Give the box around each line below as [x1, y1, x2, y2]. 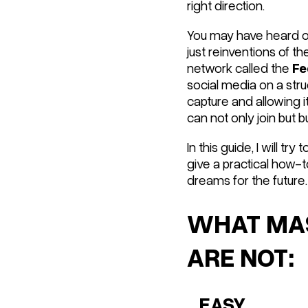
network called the [187, 59, 292, 76]
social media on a [187, 76, 286, 92]
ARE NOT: [187, 240, 294, 272]
